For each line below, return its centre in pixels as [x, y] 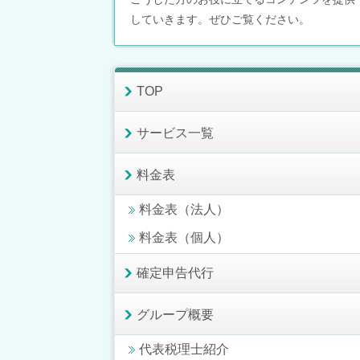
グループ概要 [175, 314]
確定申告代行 [175, 272]
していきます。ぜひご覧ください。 [220, 20]
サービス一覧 [175, 133]
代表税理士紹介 [184, 349]
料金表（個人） [184, 237]
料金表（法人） [184, 209]
